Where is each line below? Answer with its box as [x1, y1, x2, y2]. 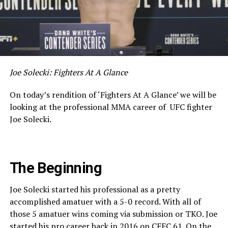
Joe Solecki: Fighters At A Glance [9, 66, 128, 78]
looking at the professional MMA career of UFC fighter [9, 101, 212, 112]
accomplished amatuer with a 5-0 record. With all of [9, 195, 201, 207]
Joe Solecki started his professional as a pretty [9, 183, 180, 195]
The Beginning [9, 159, 102, 177]
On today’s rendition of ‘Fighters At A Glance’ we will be [9, 89, 216, 100]
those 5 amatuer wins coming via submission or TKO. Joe [9, 208, 217, 219]
